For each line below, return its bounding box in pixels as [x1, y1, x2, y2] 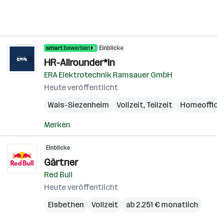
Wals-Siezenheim [48, 100, 109, 109]
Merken [44, 120, 70, 129]
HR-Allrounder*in [44, 57, 115, 68]
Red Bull [44, 170, 73, 179]
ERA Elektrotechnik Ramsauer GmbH [44, 70, 172, 79]
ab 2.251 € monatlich [126, 200, 198, 209]
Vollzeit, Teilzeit [117, 100, 172, 109]
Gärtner [44, 156, 78, 168]
